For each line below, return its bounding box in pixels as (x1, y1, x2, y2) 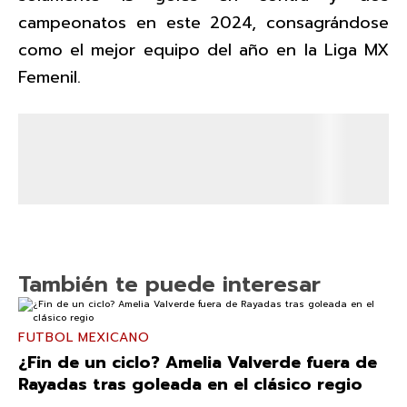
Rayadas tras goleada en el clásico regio (18, 372, 362, 398)
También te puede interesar (18, 268, 321, 302)
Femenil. (18, 65, 81, 91)
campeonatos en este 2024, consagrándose (18, 10, 389, 36)
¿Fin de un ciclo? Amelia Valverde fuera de (18, 350, 377, 376)
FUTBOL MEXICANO (18, 328, 150, 348)
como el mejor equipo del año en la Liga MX (18, 37, 389, 64)
